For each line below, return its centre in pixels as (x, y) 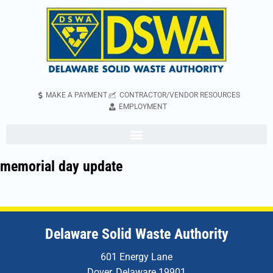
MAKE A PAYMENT (76, 95)
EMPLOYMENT (143, 107)
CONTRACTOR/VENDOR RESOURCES (179, 95)
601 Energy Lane (136, 257)
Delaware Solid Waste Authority (136, 234)
